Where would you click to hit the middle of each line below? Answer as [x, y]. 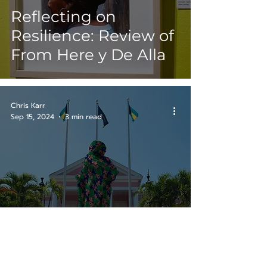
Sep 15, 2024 [32, 117]
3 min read [83, 117]
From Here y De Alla [88, 55]
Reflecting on [63, 16]
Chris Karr [28, 106]
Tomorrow [50, 252]
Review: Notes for [78, 233]
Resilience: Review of [92, 35]
